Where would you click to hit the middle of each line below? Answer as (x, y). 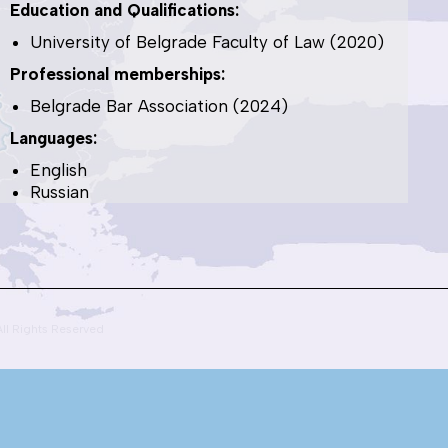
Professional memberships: (118, 73)
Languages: (54, 137)
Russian (60, 191)
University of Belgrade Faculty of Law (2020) (207, 41)
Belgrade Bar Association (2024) (159, 105)
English (59, 169)
